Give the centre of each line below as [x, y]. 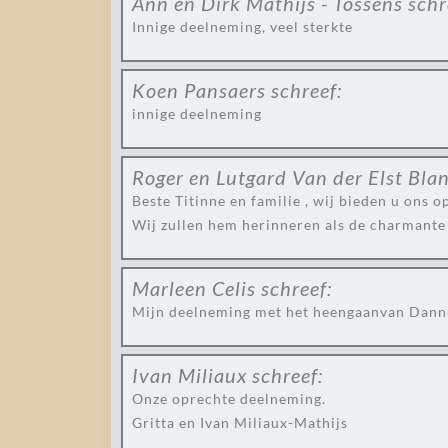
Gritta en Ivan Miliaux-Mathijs [240, 422]
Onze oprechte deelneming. [229, 398]
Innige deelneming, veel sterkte [242, 26]
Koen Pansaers [199, 90]
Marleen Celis [194, 288]
